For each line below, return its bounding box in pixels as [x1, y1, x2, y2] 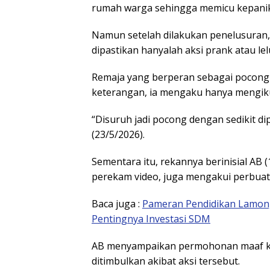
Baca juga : [92, 196, 142, 210]
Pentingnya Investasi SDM [92, 212, 210, 225]
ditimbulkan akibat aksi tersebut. [92, 254, 240, 268]
